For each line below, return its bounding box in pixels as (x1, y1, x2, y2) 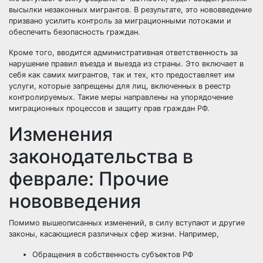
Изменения (9, 122, 113, 146)
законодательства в (9, 144, 193, 168)
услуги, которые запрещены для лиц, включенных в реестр (9, 81, 231, 90)
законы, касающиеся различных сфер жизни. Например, (9, 229, 219, 238)
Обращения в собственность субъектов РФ (32, 249, 193, 259)
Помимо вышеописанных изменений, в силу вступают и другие (9, 218, 245, 227)
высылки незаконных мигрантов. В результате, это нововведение (9, 5, 252, 14)
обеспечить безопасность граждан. (9, 27, 140, 36)
